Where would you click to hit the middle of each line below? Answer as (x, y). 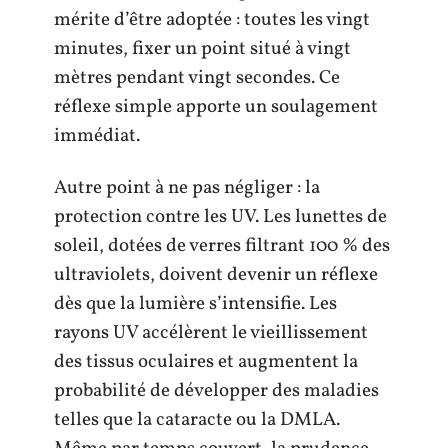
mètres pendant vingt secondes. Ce (197, 78)
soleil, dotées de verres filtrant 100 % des (222, 245)
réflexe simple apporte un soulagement (216, 107)
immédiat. (97, 136)
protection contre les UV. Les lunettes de (220, 216)
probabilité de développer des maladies (216, 390)
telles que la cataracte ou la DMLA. (197, 419)
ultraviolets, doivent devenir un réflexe (216, 274)
